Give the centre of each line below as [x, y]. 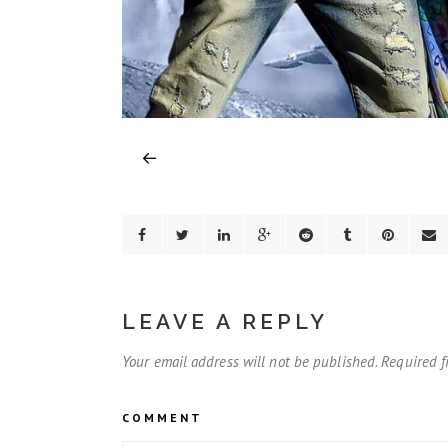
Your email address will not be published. [250, 362]
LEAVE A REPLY [225, 322]
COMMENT [162, 418]
